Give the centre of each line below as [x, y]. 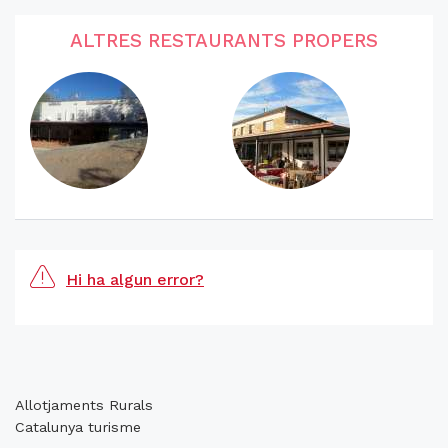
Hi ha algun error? [135, 280]
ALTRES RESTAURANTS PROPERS [224, 41]
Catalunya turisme [78, 427]
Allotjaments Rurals [84, 405]
